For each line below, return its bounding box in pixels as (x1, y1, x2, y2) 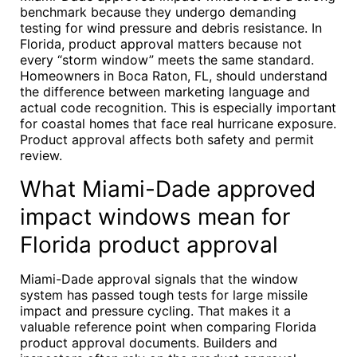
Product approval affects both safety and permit (20, 131, 314, 147)
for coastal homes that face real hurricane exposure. (20, 116, 336, 131)
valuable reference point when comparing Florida (20, 319, 316, 335)
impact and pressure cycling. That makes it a (20, 303, 291, 319)
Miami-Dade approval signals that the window (20, 271, 298, 287)
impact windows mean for (20, 203, 290, 230)
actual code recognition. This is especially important (20, 100, 336, 116)
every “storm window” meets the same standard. (20, 52, 314, 68)
